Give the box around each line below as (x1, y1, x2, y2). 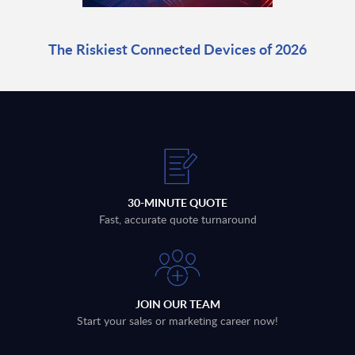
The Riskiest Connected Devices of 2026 (48, 39, 307, 59)
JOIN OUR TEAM (135, 296, 220, 312)
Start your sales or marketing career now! (77, 313, 278, 329)
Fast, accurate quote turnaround (98, 212, 257, 227)
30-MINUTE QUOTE (128, 195, 227, 211)
